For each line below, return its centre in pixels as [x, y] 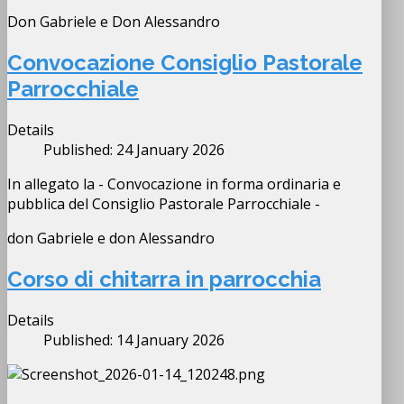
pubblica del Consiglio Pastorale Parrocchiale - [167, 203]
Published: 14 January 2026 [134, 340]
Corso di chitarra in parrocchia [164, 279]
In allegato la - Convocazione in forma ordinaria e [174, 184]
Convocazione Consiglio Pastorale [185, 62]
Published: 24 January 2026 [134, 149]
